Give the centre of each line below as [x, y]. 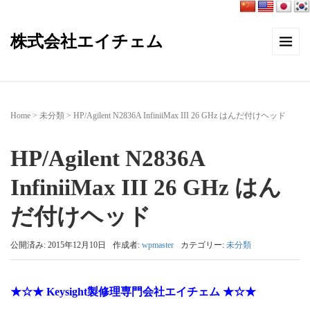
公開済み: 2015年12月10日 [58, 245]
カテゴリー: [203, 245]
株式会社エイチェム [87, 42]
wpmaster [158, 245]
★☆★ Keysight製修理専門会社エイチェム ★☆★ [133, 292]
